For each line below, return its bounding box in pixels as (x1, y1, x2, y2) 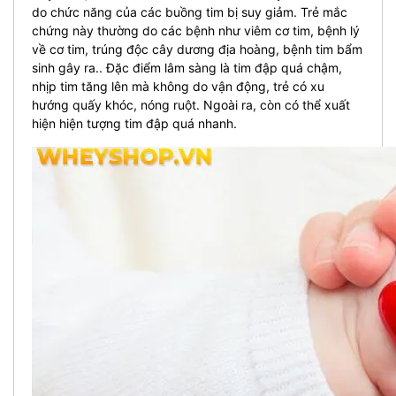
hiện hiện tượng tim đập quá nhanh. (32, 115, 237, 131)
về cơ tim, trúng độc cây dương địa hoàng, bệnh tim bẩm (32, 41, 362, 57)
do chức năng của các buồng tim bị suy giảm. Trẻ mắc (32, 4, 347, 19)
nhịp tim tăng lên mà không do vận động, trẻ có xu (32, 78, 324, 94)
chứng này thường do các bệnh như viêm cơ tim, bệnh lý (32, 22, 360, 38)
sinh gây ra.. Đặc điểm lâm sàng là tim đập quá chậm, (32, 59, 342, 75)
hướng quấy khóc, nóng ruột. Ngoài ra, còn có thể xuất (32, 96, 350, 112)
